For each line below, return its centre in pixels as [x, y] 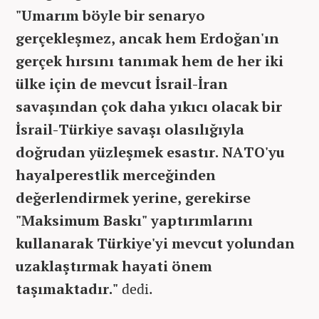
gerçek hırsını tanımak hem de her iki [150, 61]
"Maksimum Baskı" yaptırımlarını [134, 220]
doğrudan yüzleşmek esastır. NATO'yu [150, 152]
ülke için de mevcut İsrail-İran [122, 83]
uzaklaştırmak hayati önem [114, 266]
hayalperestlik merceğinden [116, 174]
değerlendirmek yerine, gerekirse [133, 197]
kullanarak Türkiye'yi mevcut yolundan [155, 243]
